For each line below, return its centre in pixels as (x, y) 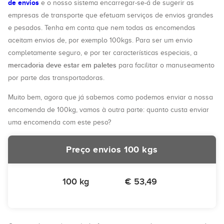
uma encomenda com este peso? (59, 122)
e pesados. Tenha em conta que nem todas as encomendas (102, 28)
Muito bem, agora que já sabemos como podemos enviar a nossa (110, 97)
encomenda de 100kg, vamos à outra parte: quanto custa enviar (108, 110)
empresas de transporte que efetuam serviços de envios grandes (111, 15)
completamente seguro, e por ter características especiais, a (103, 53)
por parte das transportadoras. (56, 78)
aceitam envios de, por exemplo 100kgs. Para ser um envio (100, 40)
